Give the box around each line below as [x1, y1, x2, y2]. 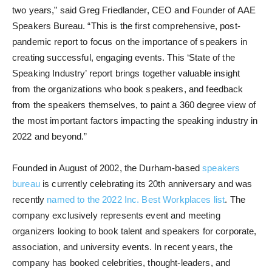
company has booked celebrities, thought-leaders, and [12, 257, 231, 268]
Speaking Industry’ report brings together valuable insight [12, 68, 240, 79]
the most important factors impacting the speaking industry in [12, 115, 258, 126]
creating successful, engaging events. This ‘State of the [12, 52, 235, 63]
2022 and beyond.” [12, 131, 87, 142]
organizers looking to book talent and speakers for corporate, [12, 226, 257, 237]
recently [12, 194, 47, 205]
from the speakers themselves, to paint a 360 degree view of [12, 100, 256, 110]
